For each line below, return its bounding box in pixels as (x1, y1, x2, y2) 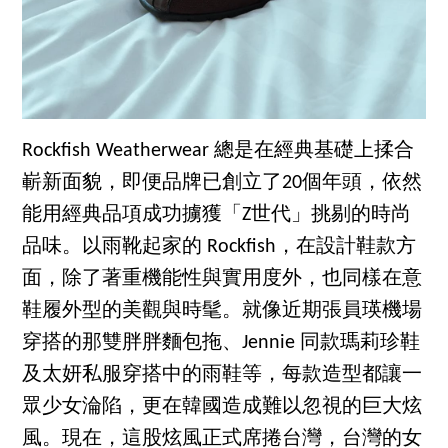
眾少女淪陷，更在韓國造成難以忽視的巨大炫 (22, 397, 423, 418)
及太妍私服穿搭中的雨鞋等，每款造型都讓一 (22, 365, 423, 386)
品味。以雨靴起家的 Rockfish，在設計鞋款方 (22, 237, 417, 258)
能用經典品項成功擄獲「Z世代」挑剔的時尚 (22, 205, 412, 226)
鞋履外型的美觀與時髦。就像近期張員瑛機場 (22, 301, 423, 322)
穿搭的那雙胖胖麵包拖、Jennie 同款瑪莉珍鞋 (22, 333, 421, 354)
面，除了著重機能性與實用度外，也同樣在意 (22, 269, 423, 290)
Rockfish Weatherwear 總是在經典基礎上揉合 (22, 141, 415, 162)
